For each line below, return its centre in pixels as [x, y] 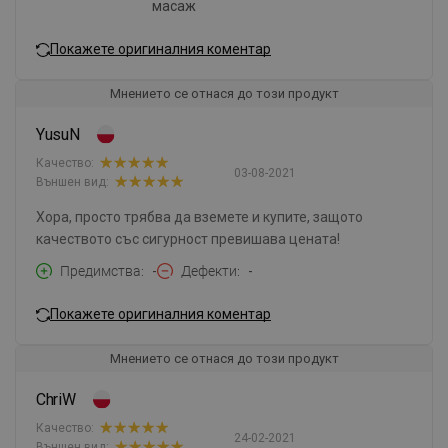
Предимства [100, 271]
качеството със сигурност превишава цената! [188, 239]
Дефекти [209, 271]
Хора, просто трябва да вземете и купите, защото [199, 217]
